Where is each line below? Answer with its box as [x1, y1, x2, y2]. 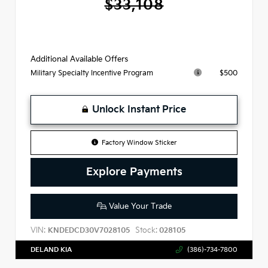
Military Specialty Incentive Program [31, 69, 153, 78]
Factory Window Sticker [102, 139, 177, 147]
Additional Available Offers [31, 54, 128, 65]
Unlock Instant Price [92, 104, 186, 116]
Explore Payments [86, 165, 182, 179]
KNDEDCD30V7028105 [48, 226, 130, 235]
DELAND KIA [31, 245, 72, 254]
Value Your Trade [106, 202, 172, 212]
